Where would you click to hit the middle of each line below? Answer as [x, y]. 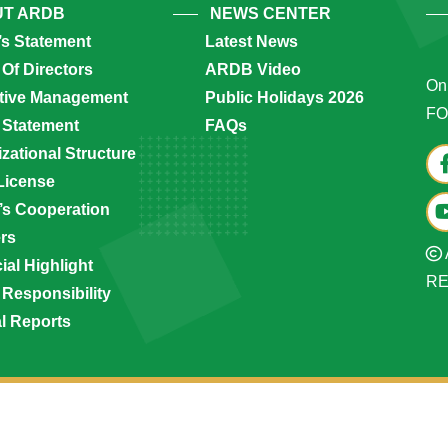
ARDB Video [252, 69]
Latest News [251, 41]
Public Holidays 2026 [284, 97]
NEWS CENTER [270, 13]
